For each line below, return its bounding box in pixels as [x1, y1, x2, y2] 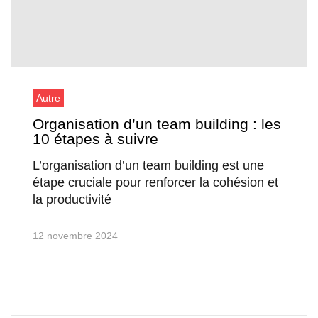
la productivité [33, 192, 111, 207]
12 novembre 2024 [33, 230, 118, 242]
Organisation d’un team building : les [33, 116, 281, 133]
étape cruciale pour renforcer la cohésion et [33, 175, 278, 190]
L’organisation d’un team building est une [33, 158, 264, 173]
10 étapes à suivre [33, 131, 158, 148]
